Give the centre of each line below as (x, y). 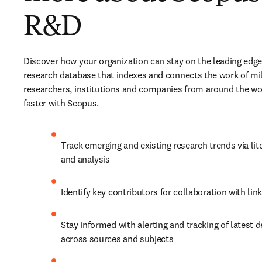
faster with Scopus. (61, 103)
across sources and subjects (117, 239)
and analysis (86, 159)
